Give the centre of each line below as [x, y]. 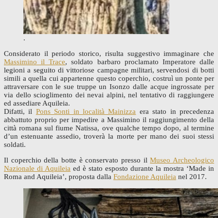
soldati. [15, 145]
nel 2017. [191, 177]
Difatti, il [20, 112]
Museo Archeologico [182, 160]
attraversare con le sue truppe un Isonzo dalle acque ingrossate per [109, 87]
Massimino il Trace [35, 62]
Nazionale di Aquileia [37, 169]
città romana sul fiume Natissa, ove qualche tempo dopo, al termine [109, 128]
